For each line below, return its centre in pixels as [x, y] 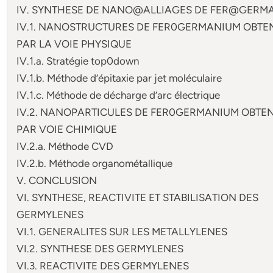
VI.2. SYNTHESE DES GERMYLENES [100, 248]
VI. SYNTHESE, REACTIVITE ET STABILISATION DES [138, 197]
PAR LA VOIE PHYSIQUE [74, 44]
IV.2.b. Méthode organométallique [95, 163]
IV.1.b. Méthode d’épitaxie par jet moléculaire [119, 78]
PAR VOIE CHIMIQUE [67, 129]
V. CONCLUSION [57, 180]
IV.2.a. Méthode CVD [65, 146]
